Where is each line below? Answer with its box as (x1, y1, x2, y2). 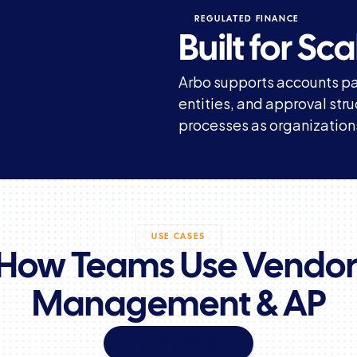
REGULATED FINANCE (194, 15, 300, 23)
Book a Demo (135, 334, 222, 352)
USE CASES (151, 233, 206, 241)
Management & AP (31, 290, 326, 323)
